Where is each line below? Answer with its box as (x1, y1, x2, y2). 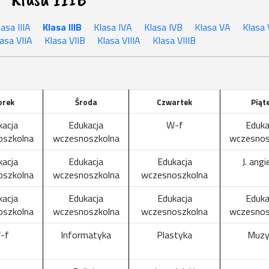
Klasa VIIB (44, 33, 85, 47)
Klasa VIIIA (97, 33, 141, 47)
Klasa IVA (93, 20, 132, 34)
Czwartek (157, 96, 192, 108)
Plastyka (157, 228, 192, 242)
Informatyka (61, 228, 111, 242)
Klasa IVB (144, 20, 183, 34)
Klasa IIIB (42, 20, 82, 34)
